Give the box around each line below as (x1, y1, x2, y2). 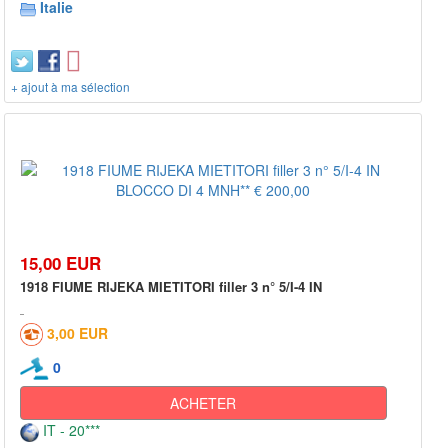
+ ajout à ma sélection (11, 77, 130, 95)
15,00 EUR (20, 250, 101, 275)
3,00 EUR (47, 322, 108, 343)
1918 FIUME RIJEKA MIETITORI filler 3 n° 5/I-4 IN (20, 276, 322, 296)
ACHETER (170, 393, 237, 414)
